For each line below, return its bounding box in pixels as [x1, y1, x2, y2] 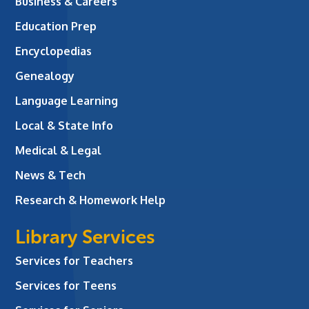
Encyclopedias [15, 43, 92, 58]
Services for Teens [15, 278, 117, 292]
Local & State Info [15, 118, 114, 132]
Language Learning [15, 93, 119, 108]
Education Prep [15, 19, 97, 33]
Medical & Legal [15, 143, 102, 157]
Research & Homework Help [15, 192, 166, 207]
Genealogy [15, 68, 75, 83]
